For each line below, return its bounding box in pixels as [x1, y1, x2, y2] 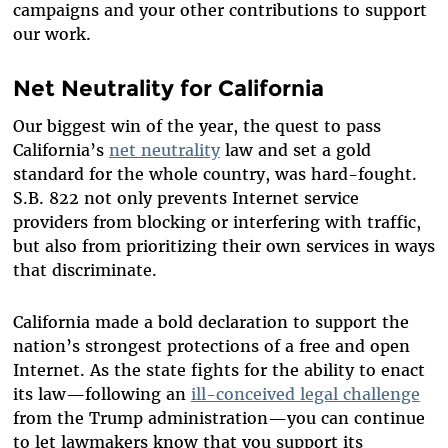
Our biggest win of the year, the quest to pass [12, 115, 381, 136]
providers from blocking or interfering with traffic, [12, 211, 421, 232]
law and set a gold [219, 139, 371, 160]
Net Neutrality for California [12, 74, 324, 103]
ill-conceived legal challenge [190, 383, 420, 404]
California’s [12, 139, 109, 160]
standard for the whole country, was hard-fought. [12, 163, 417, 184]
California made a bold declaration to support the [12, 311, 409, 332]
